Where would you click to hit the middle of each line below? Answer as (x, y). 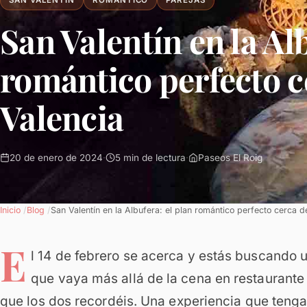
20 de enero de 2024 (56, 158)
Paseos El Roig (230, 158)
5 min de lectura (150, 158)
